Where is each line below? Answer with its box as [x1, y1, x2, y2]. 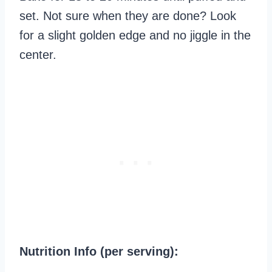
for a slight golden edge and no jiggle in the [19, 29, 251, 42]
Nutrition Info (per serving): [19, 245, 178, 259]
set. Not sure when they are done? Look [19, 9, 236, 23]
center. [19, 48, 56, 62]
